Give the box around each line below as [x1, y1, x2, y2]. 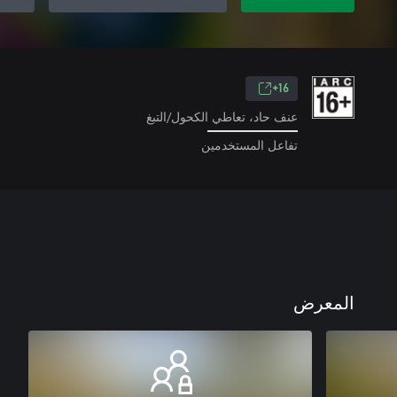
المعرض [293, 294, 354, 313]
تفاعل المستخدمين [201, 136, 298, 153]
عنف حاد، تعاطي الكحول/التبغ [146, 108, 298, 125]
